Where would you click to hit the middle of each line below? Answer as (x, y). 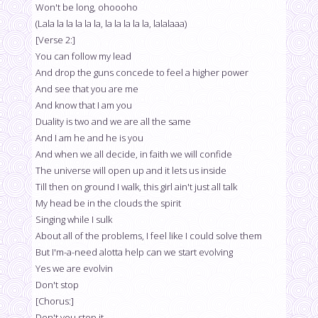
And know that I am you (84, 105)
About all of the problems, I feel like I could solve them (149, 236)
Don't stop (57, 285)
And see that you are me (87, 89)
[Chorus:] (55, 301)
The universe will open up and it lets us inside (131, 171)
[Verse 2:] (55, 40)
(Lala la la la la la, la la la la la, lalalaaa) (111, 24)
